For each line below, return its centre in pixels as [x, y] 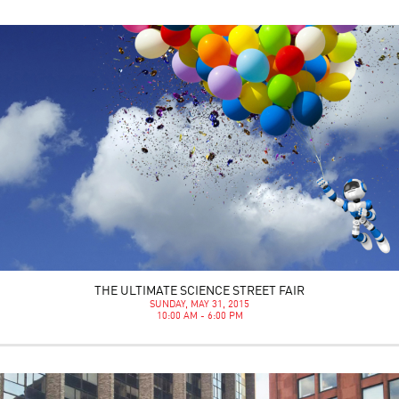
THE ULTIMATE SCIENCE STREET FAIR [199, 292]
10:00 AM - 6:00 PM [199, 317]
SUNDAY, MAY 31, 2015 [199, 305]
